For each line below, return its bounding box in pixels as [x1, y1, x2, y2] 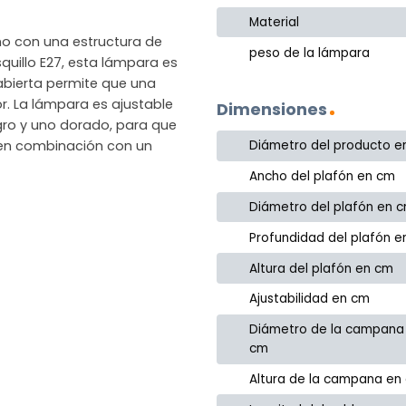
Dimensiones [217, 98, 327, 121]
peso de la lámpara [249, 43, 371, 62]
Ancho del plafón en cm [249, 168, 396, 186]
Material [249, 13, 300, 31]
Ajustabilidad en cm [249, 290, 371, 308]
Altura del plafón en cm [249, 259, 394, 277]
